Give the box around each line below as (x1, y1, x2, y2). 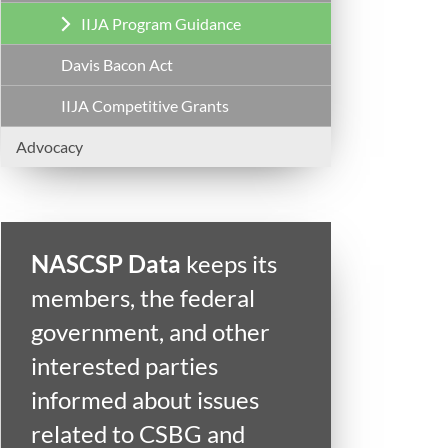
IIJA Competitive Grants (61, 96, 229, 116)
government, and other (31, 317, 270, 347)
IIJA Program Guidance (81, 14, 241, 34)
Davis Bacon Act (61, 55, 173, 75)
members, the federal (31, 283, 255, 313)
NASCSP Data (31, 249, 181, 279)
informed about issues (31, 385, 259, 415)
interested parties (31, 351, 218, 381)
